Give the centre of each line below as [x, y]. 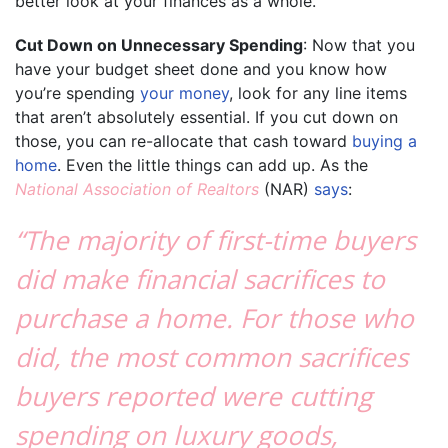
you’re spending [77, 92]
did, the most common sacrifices [211, 356]
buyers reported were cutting [193, 395]
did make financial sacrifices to [200, 278]
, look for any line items [318, 92]
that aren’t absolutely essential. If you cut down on [206, 116]
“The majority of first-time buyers [215, 239]
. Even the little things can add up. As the [212, 164]
